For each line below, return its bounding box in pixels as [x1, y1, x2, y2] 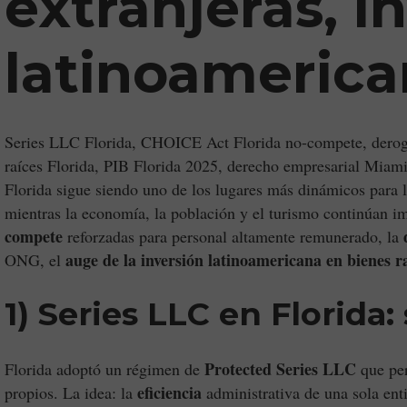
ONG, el [5, 249, 65, 271]
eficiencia [137, 381, 202, 404]
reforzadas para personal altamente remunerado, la [63, 225, 403, 247]
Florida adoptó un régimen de [5, 358, 204, 380]
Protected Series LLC [204, 357, 356, 381]
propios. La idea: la [5, 382, 137, 403]
